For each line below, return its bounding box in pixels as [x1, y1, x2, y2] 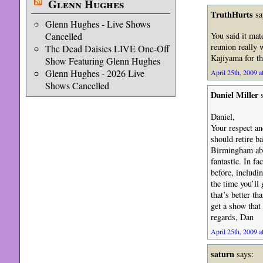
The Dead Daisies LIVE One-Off [45, 42, 170, 55]
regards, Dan [210, 211, 254, 222]
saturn [210, 247, 234, 260]
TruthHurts [210, 8, 253, 21]
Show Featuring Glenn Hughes [45, 55, 160, 67]
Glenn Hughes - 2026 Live [45, 67, 144, 79]
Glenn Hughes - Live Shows [45, 18, 150, 30]
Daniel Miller [210, 89, 258, 102]
